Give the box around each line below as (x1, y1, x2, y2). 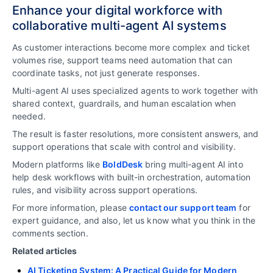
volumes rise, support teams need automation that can (12, 54, 233, 65)
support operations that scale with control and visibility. (12, 141, 236, 152)
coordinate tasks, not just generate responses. (12, 67, 200, 78)
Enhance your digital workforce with (12, 2, 223, 18)
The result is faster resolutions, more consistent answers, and (12, 128, 259, 139)
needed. (12, 110, 46, 121)
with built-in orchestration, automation (97, 171, 250, 182)
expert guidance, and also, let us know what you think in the (12, 214, 256, 225)
